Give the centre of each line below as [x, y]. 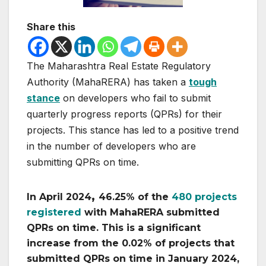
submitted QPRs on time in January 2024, [133, 259]
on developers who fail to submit [135, 98]
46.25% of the [135, 197]
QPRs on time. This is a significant [114, 228]
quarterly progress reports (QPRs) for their [124, 114]
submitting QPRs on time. [83, 162]
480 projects [204, 197]
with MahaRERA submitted [151, 213]
